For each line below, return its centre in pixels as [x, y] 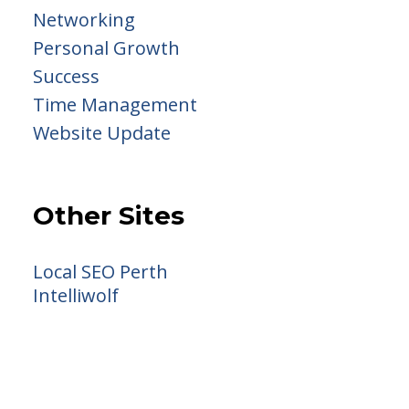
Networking [84, 20]
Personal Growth [106, 48]
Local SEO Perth [100, 272]
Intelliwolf [76, 295]
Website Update [102, 133]
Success [66, 76]
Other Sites [109, 215]
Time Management [115, 105]
